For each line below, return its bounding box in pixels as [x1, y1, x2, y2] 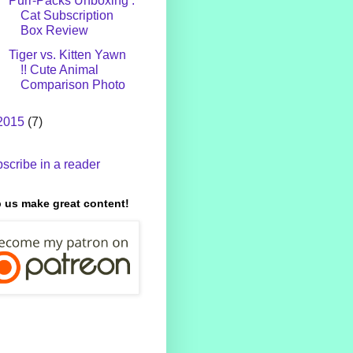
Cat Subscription [20, 9, 113, 23]
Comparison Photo [20, 78, 125, 92]
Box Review [20, 24, 88, 38]
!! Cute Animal [20, 63, 98, 77]
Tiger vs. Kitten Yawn [8, 48, 126, 62]
